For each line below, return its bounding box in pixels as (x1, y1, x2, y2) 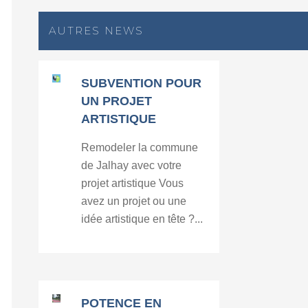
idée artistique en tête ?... (81, 213, 203, 225)
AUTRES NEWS (49, 24, 144, 37)
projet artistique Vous (81, 177, 184, 189)
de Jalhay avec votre (81, 159, 182, 171)
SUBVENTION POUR (81, 76, 202, 90)
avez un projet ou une (81, 195, 187, 207)
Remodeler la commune (81, 142, 199, 153)
